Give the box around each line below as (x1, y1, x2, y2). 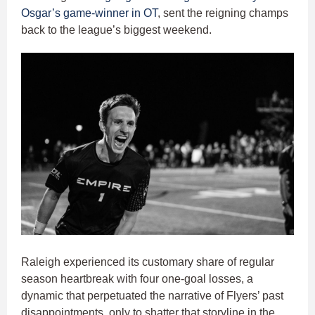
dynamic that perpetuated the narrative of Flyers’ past (21, 289, 283, 302)
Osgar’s (21, 7, 60, 20)
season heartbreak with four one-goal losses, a (21, 272, 253, 285)
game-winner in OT (63, 7, 157, 20)
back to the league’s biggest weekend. (21, 24, 214, 37)
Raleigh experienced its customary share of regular (21, 255, 274, 268)
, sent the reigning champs (157, 7, 288, 20)
